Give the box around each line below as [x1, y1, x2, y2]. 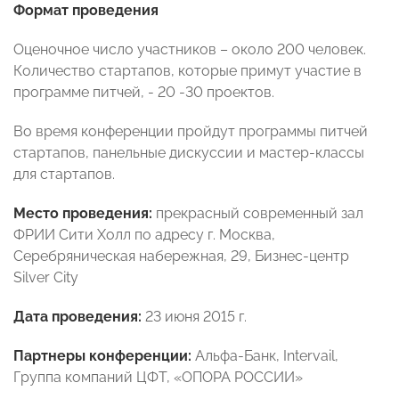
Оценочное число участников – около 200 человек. [13, 40, 366, 58]
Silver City [13, 268, 78, 286]
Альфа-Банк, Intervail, [191, 346, 338, 364]
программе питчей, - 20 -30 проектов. [13, 83, 274, 101]
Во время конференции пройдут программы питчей [13, 122, 368, 140]
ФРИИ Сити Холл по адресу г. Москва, [13, 225, 275, 243]
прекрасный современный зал [152, 204, 363, 222]
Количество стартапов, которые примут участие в [13, 61, 362, 79]
